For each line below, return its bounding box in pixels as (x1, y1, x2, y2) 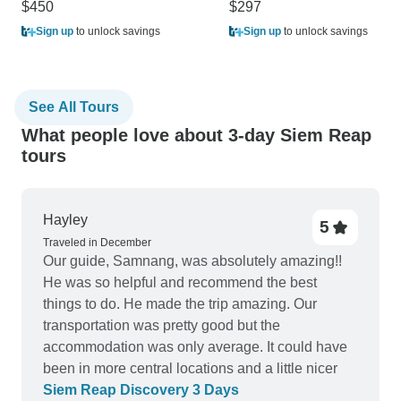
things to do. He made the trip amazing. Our (43, 296, 317, 312)
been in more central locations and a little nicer (43, 361, 337, 377)
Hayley (43, 212, 88, 228)
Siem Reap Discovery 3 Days (43, 382, 239, 398)
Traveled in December (43, 236, 151, 250)
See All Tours (29, 99, 119, 115)
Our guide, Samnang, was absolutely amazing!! (43, 253, 342, 269)
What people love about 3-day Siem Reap (21, 125, 371, 146)
